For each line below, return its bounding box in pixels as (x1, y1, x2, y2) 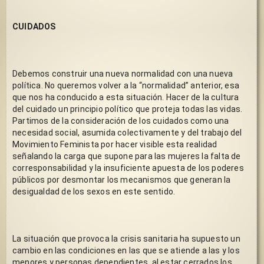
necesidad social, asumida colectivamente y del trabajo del (12, 127, 242, 137)
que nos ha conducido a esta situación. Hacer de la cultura (12, 92, 239, 102)
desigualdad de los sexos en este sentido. (12, 186, 177, 196)
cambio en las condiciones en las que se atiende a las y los (12, 245, 240, 255)
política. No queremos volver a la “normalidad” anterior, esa (12, 80, 239, 90)
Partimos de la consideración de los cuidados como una (12, 115, 229, 126)
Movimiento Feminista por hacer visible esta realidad (12, 139, 217, 149)
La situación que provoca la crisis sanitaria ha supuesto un (12, 233, 240, 243)
